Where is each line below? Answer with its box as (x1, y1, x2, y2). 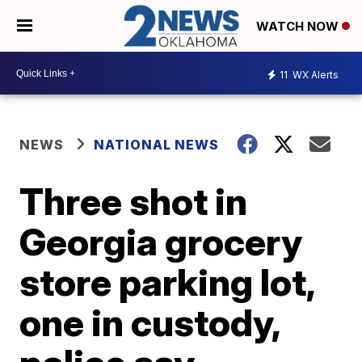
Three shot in (19, 179, 248, 225)
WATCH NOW (256, 19, 342, 35)
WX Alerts (290, 68, 339, 81)
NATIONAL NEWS (94, 137, 220, 154)
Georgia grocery (19, 219, 303, 265)
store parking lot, (19, 259, 315, 305)
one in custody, (19, 300, 280, 346)
